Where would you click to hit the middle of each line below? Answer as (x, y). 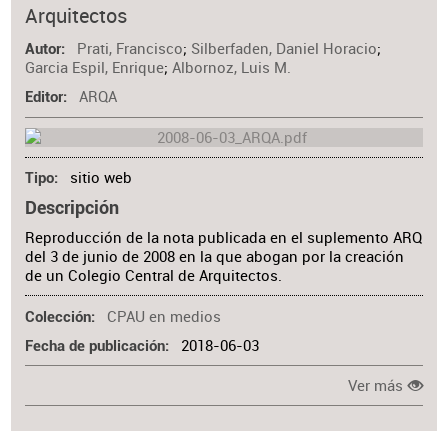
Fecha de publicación (95, 346)
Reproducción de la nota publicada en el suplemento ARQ (224, 238)
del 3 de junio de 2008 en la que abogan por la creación (215, 257)
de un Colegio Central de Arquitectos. (154, 276)
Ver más (376, 385)
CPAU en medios (163, 316)
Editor (44, 98)
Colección (58, 317)
